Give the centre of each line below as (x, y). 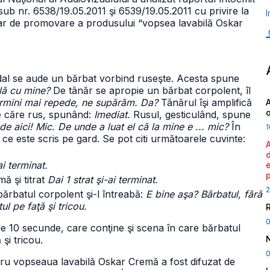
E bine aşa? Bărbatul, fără (204, 194)
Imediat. (112, 115)
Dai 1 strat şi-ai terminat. (103, 180)
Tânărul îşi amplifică (205, 102)
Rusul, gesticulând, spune (190, 115)
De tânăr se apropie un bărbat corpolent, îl (150, 90)
